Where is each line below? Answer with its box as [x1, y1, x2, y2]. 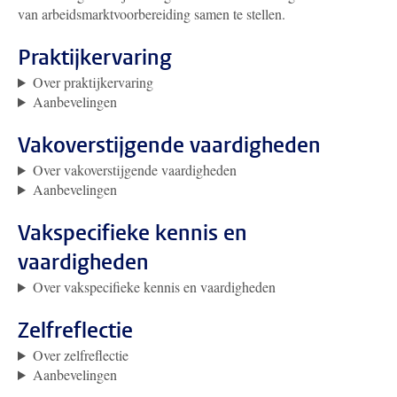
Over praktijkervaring [32, 73, 153, 91]
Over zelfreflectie [32, 346, 128, 364]
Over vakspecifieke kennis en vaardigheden [32, 277, 276, 296]
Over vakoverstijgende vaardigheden [32, 160, 237, 179]
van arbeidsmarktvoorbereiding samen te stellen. [18, 4, 290, 23]
